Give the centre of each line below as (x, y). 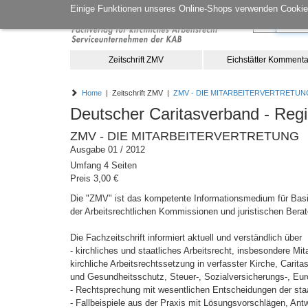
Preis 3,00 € (94, 178)
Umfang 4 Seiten (103, 165)
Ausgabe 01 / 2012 (108, 150)
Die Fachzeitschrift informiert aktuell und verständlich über (186, 238)
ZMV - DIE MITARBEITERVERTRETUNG (185, 136)
